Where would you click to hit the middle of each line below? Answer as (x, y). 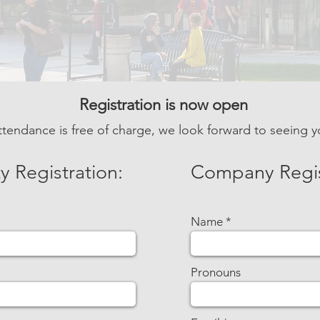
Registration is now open (163, 105)
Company (235, 172)
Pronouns (216, 272)
